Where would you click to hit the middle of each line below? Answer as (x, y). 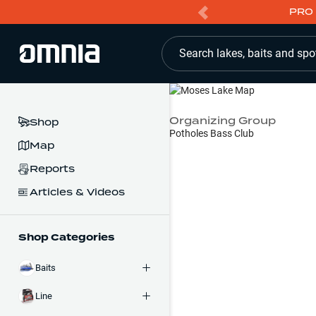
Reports (52, 169)
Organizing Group (223, 121)
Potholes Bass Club (212, 133)
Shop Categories (66, 237)
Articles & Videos (77, 192)
